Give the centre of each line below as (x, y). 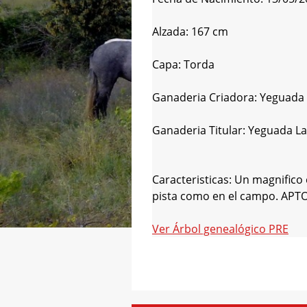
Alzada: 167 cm (190, 32)
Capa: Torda (183, 64)
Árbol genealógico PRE (231, 229)
